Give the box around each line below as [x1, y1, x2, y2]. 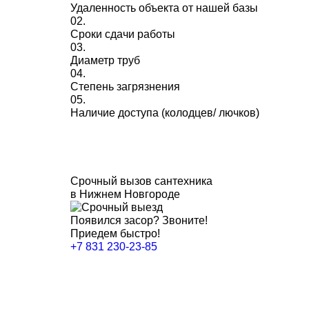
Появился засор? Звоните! [70, 215, 208, 226]
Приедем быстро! [70, 228, 160, 239]
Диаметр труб [70, 54, 140, 66]
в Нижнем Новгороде [70, 188, 180, 200]
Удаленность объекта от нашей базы [70, 2, 258, 14]
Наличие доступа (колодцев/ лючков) [70, 107, 259, 119]
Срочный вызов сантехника [70, 175, 212, 187]
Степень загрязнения [70, 81, 180, 92]
